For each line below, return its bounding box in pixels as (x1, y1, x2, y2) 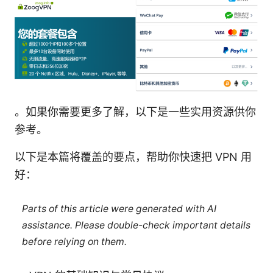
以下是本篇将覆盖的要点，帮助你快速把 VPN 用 (15, 151, 252, 164)
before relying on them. (21, 235, 127, 247)
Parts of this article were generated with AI (21, 202, 216, 214)
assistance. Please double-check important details (21, 219, 250, 231)
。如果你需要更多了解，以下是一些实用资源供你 (15, 105, 256, 119)
